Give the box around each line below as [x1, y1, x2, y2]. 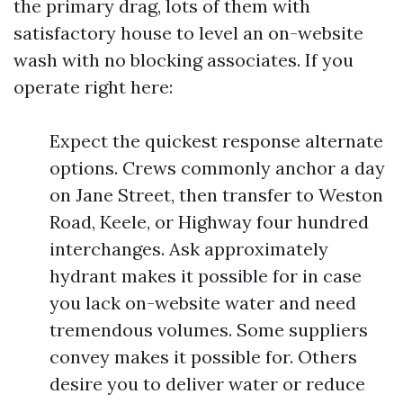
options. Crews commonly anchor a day [49, 157, 385, 179]
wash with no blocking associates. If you [13, 49, 354, 71]
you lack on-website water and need [49, 291, 356, 314]
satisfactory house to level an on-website [13, 22, 363, 44]
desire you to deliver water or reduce [49, 372, 365, 395]
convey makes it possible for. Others [49, 345, 357, 368]
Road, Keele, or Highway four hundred [49, 210, 369, 233]
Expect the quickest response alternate [49, 130, 383, 152]
